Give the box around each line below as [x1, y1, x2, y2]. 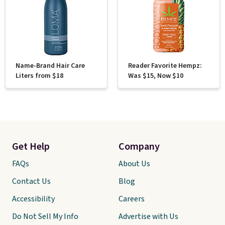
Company [119, 140, 160, 154]
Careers [119, 193, 145, 204]
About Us [119, 158, 150, 169]
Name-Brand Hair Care [16, 61, 85, 71]
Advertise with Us [119, 211, 178, 222]
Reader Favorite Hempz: [128, 61, 202, 71]
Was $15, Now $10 [128, 71, 183, 81]
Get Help [12, 140, 50, 154]
